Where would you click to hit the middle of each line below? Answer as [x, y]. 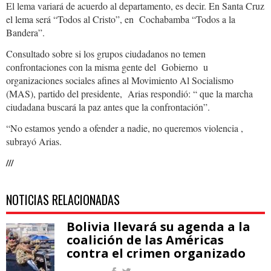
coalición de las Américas [145, 240]
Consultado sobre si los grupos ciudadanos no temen [106, 53]
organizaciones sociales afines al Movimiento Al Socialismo [120, 80]
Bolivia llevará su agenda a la [158, 226]
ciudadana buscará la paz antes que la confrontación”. [108, 106]
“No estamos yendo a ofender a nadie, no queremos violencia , [125, 128]
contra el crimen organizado [156, 253]
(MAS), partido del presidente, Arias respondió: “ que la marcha [129, 93]
